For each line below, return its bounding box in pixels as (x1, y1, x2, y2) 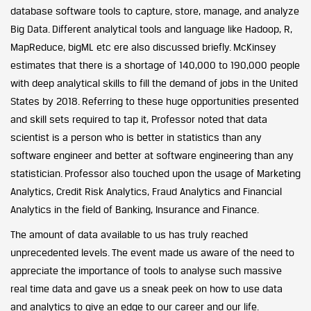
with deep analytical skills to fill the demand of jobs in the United (10, 76, 298, 89)
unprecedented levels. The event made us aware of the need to (10, 246, 294, 258)
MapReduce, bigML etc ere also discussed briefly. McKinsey (10, 40, 276, 53)
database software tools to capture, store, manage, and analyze (10, 4, 299, 17)
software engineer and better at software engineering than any (10, 149, 294, 161)
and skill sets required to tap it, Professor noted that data (10, 112, 267, 125)
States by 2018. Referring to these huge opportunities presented (10, 94, 299, 107)
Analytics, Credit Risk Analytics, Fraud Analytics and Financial (10, 185, 282, 197)
